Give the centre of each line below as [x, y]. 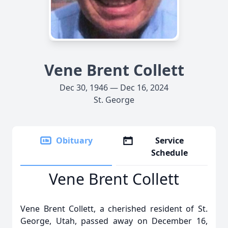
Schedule [170, 153]
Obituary [74, 140]
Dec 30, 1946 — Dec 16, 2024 [114, 88]
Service [170, 140]
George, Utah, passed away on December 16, [114, 221]
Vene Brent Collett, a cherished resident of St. [114, 209]
